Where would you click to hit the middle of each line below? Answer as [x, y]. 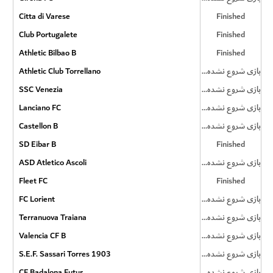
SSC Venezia [41, 89]
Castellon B [38, 126]
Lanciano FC [40, 108]
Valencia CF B [42, 236]
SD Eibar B [37, 144]
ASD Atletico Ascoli [52, 162]
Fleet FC [33, 181]
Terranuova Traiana [52, 217]
